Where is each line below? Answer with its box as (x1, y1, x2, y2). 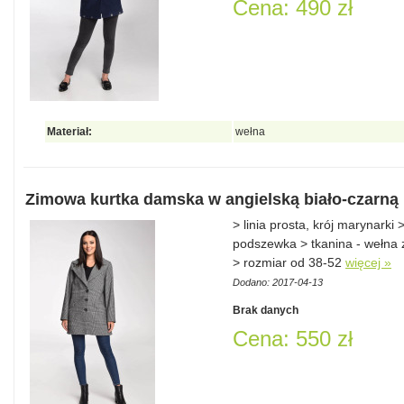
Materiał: (47, 125, 92, 138)
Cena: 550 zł (233, 326, 353, 351)
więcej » (345, 256, 391, 270)
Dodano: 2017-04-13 (233, 277, 323, 288)
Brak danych (233, 304, 298, 317)
